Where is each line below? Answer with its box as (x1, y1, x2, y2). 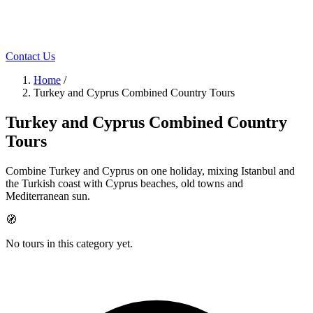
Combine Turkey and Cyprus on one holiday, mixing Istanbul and (6, 165, 295, 177)
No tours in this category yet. (6, 238, 133, 250)
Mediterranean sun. (6, 190, 90, 203)
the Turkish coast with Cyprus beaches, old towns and (6, 177, 243, 190)
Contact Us (6, 50, 55, 63)
